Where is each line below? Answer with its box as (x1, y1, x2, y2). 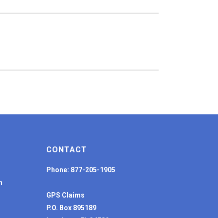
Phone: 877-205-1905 (46, 166, 115, 174)
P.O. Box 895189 (46, 204, 96, 212)
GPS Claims (46, 191, 85, 199)
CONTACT (46, 145, 87, 154)
